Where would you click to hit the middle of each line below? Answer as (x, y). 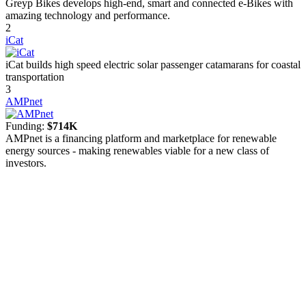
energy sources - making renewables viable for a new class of (137, 151)
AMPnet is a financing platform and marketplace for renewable (141, 139)
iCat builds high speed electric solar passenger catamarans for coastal (153, 65)
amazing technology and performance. (88, 16)
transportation (35, 77)
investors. (26, 163)
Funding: (26, 126)
